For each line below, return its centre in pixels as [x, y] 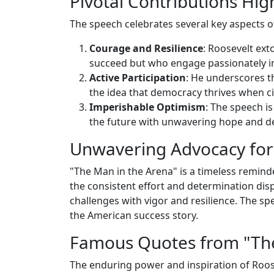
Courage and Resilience [146, 48]
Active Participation [138, 77]
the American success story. [134, 215]
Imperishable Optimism [147, 107]
